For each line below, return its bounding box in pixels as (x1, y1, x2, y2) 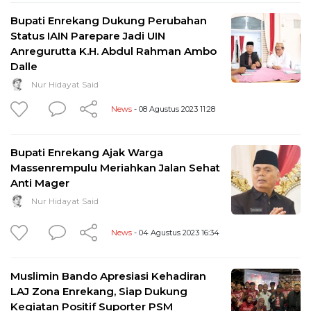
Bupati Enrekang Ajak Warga (10, 145, 163, 159)
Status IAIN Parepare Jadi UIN (10, 28, 165, 42)
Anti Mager (10, 176, 69, 190)
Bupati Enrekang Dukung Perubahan (10, 13, 207, 27)
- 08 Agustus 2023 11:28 (132, 103, 215, 114)
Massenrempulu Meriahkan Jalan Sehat (10, 160, 220, 174)
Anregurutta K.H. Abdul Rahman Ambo (10, 44, 217, 58)
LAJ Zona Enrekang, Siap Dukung (10, 284, 187, 298)
